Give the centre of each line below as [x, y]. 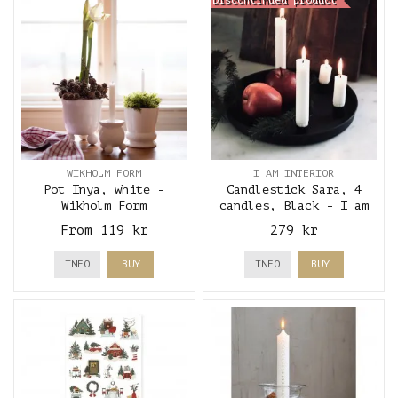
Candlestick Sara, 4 [294, 189]
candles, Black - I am [294, 205]
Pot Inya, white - [104, 189]
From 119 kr [104, 230]
